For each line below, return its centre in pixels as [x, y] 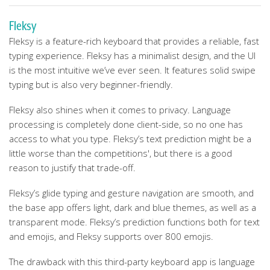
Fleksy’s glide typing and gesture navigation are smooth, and [131, 193]
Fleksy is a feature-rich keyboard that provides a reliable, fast [134, 41]
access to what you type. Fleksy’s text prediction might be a [130, 139]
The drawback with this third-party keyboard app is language [132, 262]
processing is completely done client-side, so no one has [126, 124]
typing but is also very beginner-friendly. [91, 84]
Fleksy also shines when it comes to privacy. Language [120, 110]
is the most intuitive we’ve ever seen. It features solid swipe [132, 70]
